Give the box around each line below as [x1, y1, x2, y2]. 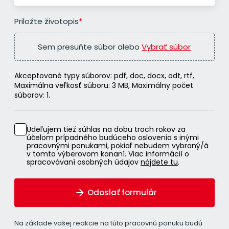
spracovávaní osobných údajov [27, 157, 141, 167]
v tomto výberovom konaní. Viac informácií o [27, 149, 189, 159]
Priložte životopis [14, 16, 79, 27]
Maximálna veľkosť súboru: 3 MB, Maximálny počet [14, 80, 193, 90]
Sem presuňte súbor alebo [38, 41, 142, 52]
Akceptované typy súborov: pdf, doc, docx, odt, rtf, [14, 71, 194, 81]
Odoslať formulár [87, 187, 157, 198]
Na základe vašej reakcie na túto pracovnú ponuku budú [14, 218, 202, 228]
